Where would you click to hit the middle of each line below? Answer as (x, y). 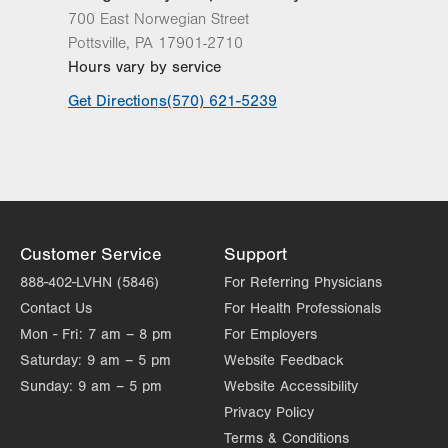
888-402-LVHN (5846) (89, 283)
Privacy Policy (269, 413)
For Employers (270, 335)
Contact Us (56, 309)
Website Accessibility (291, 387)
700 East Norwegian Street (158, 19)
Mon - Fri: (51, 335)
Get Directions (117, 101)
